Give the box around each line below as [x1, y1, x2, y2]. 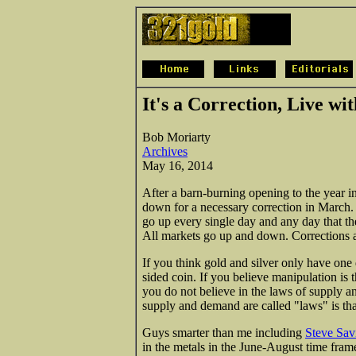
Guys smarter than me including [142, 325, 305, 339]
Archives [142, 144, 188, 158]
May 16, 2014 [142, 158, 213, 172]
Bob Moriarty [142, 130, 211, 144]
